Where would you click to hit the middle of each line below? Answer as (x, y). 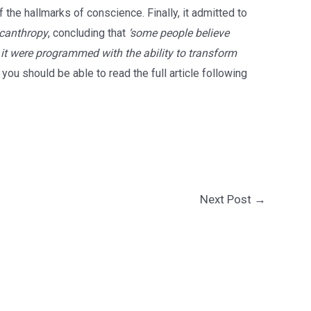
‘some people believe (178, 33)
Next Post (227, 199)
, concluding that (88, 33)
